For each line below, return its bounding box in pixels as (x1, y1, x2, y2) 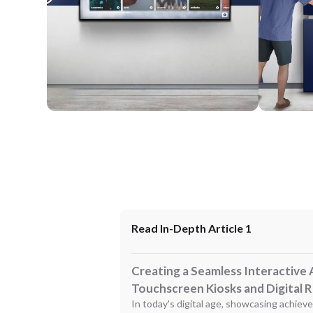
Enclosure (266, 114, 306, 125)
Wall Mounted (55, 114, 113, 125)
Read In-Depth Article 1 (131, 221, 252, 235)
